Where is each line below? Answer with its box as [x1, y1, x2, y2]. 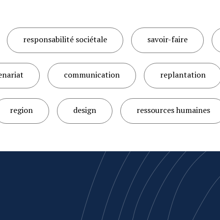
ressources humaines [137, 105, 210, 115]
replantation [160, 69, 206, 80]
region [10, 105, 33, 115]
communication [64, 69, 120, 80]
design [73, 105, 96, 115]
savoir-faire [147, 34, 188, 45]
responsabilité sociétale [23, 34, 107, 45]
